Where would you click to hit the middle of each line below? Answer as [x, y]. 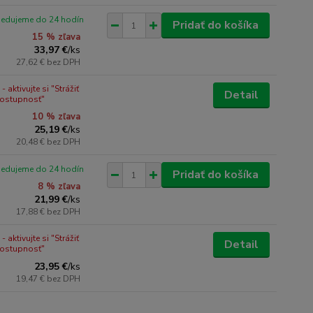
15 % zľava [57, 37]
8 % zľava [59, 187]
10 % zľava [57, 117]
